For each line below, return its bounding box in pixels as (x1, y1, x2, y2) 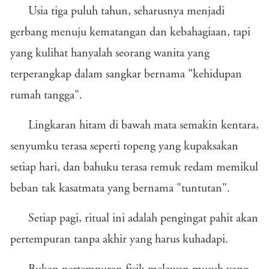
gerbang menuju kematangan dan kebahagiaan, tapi (10, 26, 250, 38)
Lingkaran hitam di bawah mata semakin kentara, (28, 119, 259, 131)
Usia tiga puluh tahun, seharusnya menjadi (28, 5, 225, 17)
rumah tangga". (10, 89, 82, 101)
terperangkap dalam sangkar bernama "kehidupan (10, 68, 242, 80)
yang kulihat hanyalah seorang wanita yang (10, 47, 210, 59)
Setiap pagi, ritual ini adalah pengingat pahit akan (28, 213, 258, 225)
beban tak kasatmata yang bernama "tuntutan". (10, 183, 230, 195)
